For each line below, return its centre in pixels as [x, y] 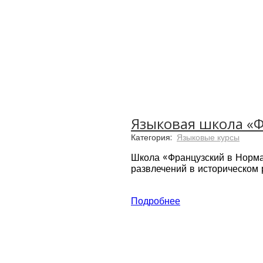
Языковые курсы [208, 138]
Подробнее [156, 201]
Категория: [153, 138]
